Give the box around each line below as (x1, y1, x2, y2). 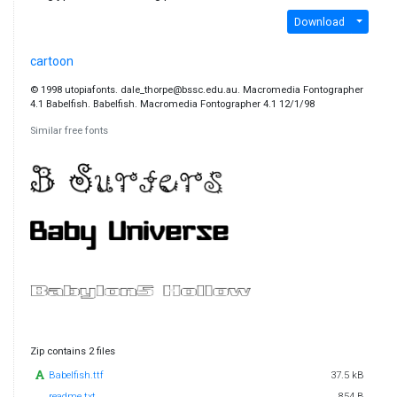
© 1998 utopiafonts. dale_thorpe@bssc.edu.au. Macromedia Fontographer (29, 84, 363, 97)
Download (293, 15, 345, 28)
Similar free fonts (29, 125, 108, 137)
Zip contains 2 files (29, 346, 115, 358)
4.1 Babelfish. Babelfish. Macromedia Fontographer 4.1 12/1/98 (29, 98, 315, 111)
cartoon (29, 54, 74, 69)
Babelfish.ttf (49, 370, 105, 382)
